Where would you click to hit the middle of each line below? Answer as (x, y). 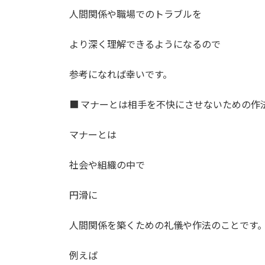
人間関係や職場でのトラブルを (135, 14)
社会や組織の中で (107, 164)
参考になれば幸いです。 (121, 74)
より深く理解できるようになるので (145, 44)
